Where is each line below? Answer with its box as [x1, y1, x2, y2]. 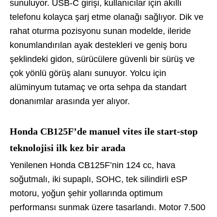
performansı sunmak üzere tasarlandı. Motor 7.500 [10, 202, 205, 213]
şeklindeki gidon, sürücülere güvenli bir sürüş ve [10, 54, 195, 64]
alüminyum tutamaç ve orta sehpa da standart [10, 82, 186, 93]
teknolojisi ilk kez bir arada [10, 142, 125, 154]
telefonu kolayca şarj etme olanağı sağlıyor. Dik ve [10, 12, 203, 22]
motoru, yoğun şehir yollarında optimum [10, 188, 163, 199]
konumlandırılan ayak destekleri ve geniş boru [10, 40, 187, 50]
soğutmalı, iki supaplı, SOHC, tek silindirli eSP [10, 174, 187, 185]
